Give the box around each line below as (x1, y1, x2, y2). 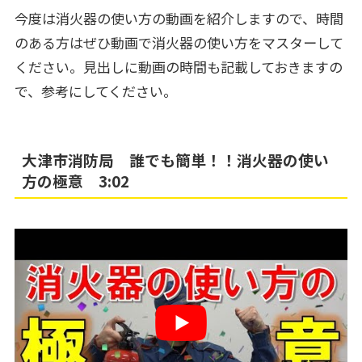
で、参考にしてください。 (14, 81, 177, 102)
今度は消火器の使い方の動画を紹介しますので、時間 (14, 8, 343, 29)
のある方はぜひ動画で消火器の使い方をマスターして (14, 32, 343, 53)
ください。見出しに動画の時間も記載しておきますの (14, 57, 343, 78)
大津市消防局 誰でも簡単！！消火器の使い (22, 148, 330, 170)
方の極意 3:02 (22, 169, 130, 192)
